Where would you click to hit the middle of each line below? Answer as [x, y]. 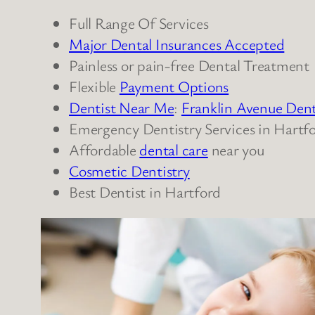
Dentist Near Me [122, 107]
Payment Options [174, 86]
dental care [174, 149]
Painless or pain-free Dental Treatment [189, 65]
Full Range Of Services [139, 22]
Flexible [94, 86]
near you [236, 149]
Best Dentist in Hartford [145, 191]
